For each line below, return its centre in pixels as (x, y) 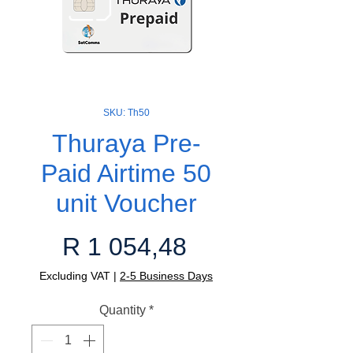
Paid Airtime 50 (126, 174)
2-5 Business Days (166, 276)
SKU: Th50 (126, 113)
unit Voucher (126, 204)
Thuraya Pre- (126, 144)
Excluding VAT (75, 276)
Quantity (122, 310)
